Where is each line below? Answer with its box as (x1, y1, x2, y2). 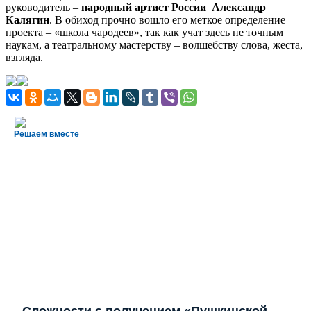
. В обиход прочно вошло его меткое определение (49, 13, 285, 26)
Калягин (6, 13, 49, 26)
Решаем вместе (14, 128, 79, 139)
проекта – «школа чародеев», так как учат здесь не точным (6, 26, 283, 38)
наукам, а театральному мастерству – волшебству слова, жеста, (6, 38, 303, 51)
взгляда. (6, 51, 43, 63)
